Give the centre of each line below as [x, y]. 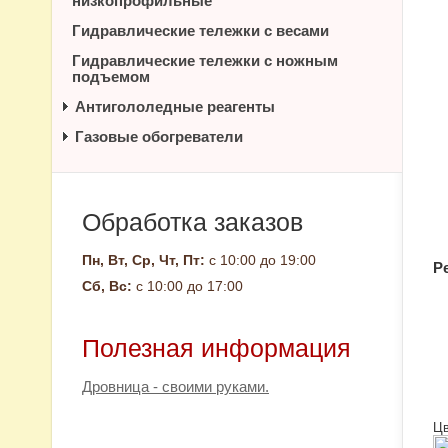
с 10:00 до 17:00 [187, 286]
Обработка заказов [192, 222]
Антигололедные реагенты [175, 106]
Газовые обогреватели [159, 136]
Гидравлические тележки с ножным [205, 60]
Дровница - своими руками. [175, 386]
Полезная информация [216, 348]
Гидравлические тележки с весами [200, 30]
